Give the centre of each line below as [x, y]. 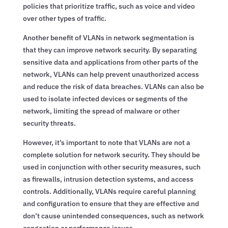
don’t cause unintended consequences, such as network [113, 216]
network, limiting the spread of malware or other [101, 111]
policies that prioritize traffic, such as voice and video [109, 6]
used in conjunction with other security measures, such [111, 167]
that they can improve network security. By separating [110, 50]
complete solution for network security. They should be [111, 154]
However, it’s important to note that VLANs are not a [106, 142]
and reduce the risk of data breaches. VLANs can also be [113, 86]
